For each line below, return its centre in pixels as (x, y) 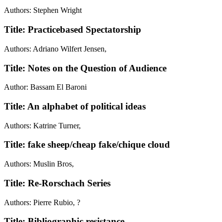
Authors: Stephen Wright (43, 10)
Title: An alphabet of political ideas (75, 106)
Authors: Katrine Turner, (42, 125)
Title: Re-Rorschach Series (57, 183)
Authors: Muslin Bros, (39, 164)
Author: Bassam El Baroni (45, 87)
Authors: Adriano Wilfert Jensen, (55, 49)
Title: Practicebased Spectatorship (73, 30)
